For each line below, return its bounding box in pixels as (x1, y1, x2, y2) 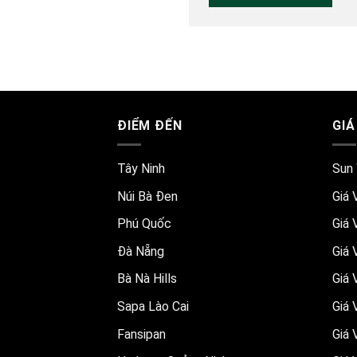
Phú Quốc (117, 216, 171, 232)
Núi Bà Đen (117, 188, 178, 204)
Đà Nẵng (117, 243, 164, 259)
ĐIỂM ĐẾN (117, 117, 182, 133)
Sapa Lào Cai (117, 299, 189, 315)
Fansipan (117, 326, 166, 342)
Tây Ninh (117, 161, 165, 177)
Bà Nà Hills (117, 271, 177, 287)
